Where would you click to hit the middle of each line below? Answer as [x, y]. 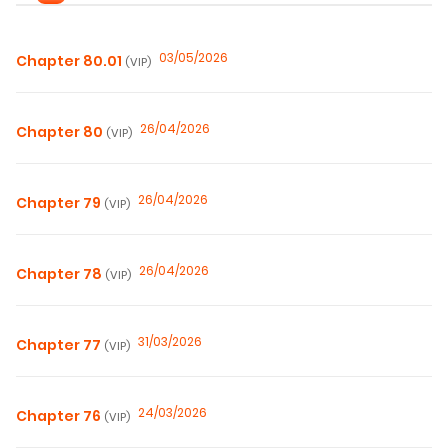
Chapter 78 [60, 274]
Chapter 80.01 [70, 61]
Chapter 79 [60, 203]
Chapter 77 [60, 345]
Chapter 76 [60, 416]
